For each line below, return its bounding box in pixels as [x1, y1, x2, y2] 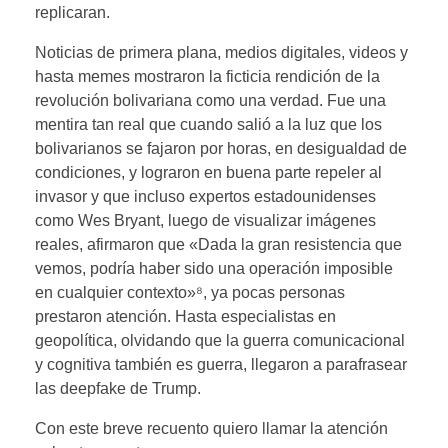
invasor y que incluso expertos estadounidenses [35, 187, 376, 205]
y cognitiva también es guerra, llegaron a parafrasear [35, 355, 407, 373]
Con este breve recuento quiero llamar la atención [35, 419, 388, 437]
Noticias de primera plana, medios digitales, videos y [35, 43, 408, 61]
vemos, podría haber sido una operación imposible [35, 259, 393, 277]
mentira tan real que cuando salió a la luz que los [35, 115, 382, 133]
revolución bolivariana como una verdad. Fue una [35, 91, 386, 109]
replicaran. [35, 3, 110, 21]
